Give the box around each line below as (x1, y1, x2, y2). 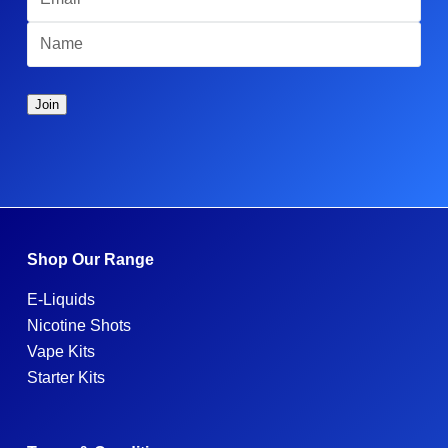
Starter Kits (26, 368, 105, 386)
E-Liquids (26, 290, 95, 308)
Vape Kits (26, 342, 95, 360)
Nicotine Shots (26, 316, 131, 334)
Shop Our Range (26, 250, 154, 268)
